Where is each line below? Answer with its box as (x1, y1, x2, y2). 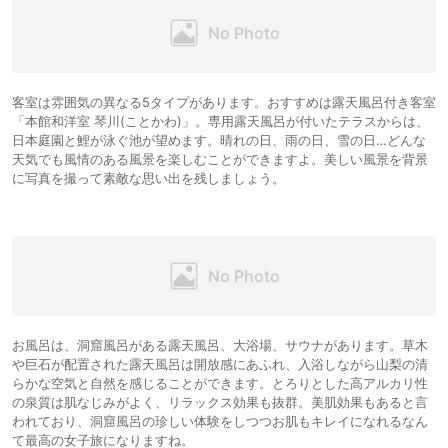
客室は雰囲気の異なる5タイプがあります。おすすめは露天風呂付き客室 (12, 94, 436, 111)
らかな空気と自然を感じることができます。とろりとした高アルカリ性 (12, 375, 428, 392)
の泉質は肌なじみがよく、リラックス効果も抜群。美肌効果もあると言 (12, 394, 428, 411)
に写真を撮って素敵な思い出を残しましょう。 (12, 170, 285, 187)
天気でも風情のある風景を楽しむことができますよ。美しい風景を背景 (12, 151, 428, 168)
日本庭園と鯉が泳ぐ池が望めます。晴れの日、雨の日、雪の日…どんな (12, 132, 426, 149)
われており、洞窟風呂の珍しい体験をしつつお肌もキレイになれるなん (12, 413, 428, 430)
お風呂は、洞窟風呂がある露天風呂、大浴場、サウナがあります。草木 (12, 337, 428, 354)
